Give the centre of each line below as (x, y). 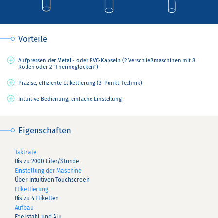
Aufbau (24, 208)
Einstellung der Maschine (48, 171)
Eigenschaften (45, 131)
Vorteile (33, 39)
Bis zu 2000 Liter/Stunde (47, 161)
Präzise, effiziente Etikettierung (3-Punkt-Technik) (80, 83)
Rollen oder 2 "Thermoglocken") (58, 67)
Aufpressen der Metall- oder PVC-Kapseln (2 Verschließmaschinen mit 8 (107, 61)
